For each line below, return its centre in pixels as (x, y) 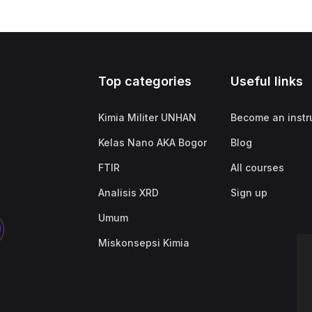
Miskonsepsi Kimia (144, 243)
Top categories (145, 81)
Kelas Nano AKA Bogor (153, 143)
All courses (257, 168)
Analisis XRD (128, 193)
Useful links (267, 81)
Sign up (249, 193)
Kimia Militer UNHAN (147, 118)
